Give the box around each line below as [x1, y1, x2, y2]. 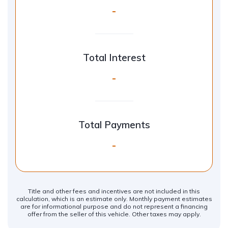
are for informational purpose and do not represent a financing [20, 203, 208, 210]
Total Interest [82, 51, 146, 64]
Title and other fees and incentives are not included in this [28, 187, 200, 195]
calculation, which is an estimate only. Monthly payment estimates [16, 195, 212, 203]
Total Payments [78, 119, 150, 131]
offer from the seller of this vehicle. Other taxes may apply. [27, 210, 201, 218]
